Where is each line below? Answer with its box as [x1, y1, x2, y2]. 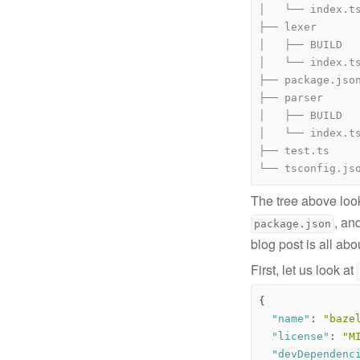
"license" [272, 329, 329, 342]
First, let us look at [251, 260, 357, 279]
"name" [272, 312, 310, 325]
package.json [254, 217, 331, 230]
